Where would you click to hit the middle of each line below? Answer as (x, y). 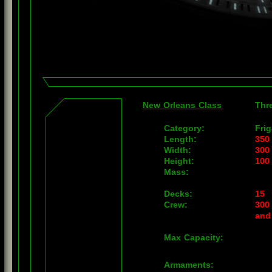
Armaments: (189, 265)
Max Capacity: (194, 237)
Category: (184, 128)
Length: (180, 139)
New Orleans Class (182, 105)
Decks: (178, 194)
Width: (178, 150)
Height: (179, 161)
